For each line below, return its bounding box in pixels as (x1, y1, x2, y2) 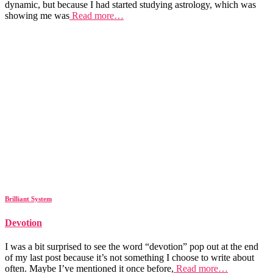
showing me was (5, 10, 69, 21)
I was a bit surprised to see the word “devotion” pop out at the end (5, 241, 258, 252)
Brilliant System (5, 194, 52, 202)
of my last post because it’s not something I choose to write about (5, 252, 254, 263)
